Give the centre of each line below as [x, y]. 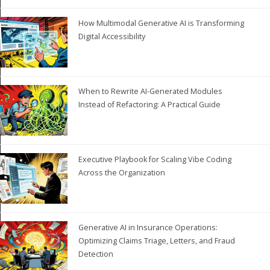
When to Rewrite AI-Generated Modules [151, 91]
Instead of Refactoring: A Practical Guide [150, 104]
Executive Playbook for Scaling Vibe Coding [155, 160]
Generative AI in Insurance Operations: [148, 228]
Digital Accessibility [112, 36]
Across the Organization [122, 173]
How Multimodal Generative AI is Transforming [162, 23]
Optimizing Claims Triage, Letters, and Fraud [157, 241]
